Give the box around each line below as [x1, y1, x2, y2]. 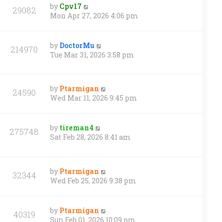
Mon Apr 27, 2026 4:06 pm [50, 11, 138, 21]
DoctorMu [59, 41, 95, 51]
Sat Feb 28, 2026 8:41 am [50, 132, 131, 142]
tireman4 [59, 123, 94, 133]
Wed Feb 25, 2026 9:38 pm [50, 175, 136, 185]
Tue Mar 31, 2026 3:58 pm [50, 50, 134, 60]
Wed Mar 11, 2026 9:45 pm [50, 93, 137, 103]
